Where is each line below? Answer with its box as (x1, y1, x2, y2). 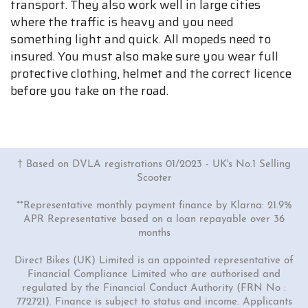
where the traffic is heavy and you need (10, 12, 234, 32)
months (137, 228, 170, 239)
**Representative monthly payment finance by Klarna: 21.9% (16, 201, 292, 211)
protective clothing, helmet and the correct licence (10, 64, 291, 83)
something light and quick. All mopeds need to (10, 30, 271, 49)
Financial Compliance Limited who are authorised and (27, 269, 280, 280)
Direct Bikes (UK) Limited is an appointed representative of (14, 256, 294, 266)
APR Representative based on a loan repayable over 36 (23, 214, 285, 225)
